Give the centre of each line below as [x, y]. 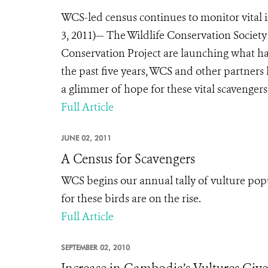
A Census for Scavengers [128, 159]
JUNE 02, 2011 [86, 138]
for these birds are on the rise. [131, 199]
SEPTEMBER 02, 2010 [95, 247]
